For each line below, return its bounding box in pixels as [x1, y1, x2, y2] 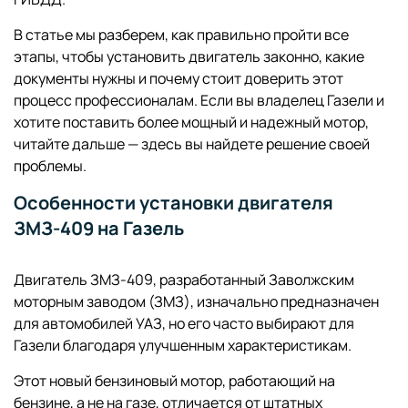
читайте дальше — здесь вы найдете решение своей [14, 134, 370, 154]
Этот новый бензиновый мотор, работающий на [14, 371, 335, 391]
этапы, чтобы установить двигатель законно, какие [14, 46, 364, 66]
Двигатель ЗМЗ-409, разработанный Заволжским [14, 270, 354, 290]
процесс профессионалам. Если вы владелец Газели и [14, 90, 384, 110]
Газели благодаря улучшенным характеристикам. [14, 335, 352, 355]
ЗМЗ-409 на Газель [14, 216, 184, 240]
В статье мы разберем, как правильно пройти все [14, 25, 349, 45]
